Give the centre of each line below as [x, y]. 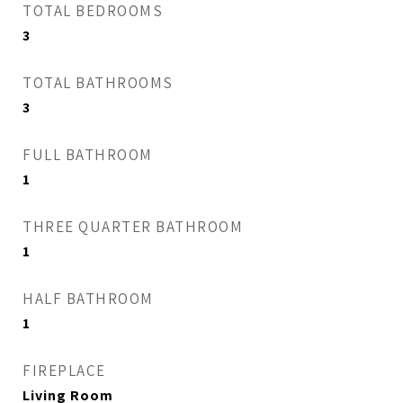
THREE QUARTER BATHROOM [133, 227]
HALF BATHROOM [88, 299]
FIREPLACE [64, 371]
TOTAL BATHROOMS [98, 83]
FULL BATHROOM [88, 155]
